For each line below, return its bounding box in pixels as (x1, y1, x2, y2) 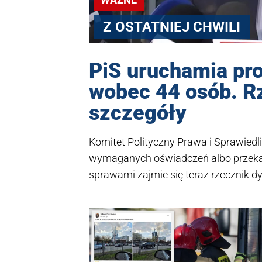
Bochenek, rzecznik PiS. (89, 185, 196, 198)
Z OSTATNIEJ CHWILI (103, 18, 240, 35)
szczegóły (89, 101, 187, 126)
